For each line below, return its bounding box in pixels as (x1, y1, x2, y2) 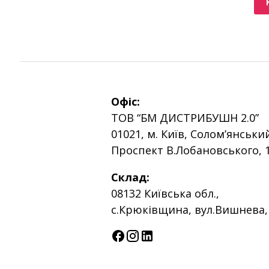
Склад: (111, 170, 150, 184)
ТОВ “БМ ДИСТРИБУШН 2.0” (111, 110, 259, 125)
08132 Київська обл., (111, 186, 220, 201)
